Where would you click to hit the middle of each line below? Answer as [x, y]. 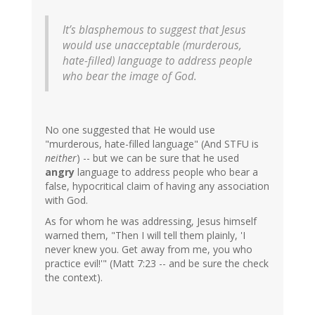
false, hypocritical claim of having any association [157, 186]
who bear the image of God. [130, 77]
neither [61, 158]
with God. [66, 200]
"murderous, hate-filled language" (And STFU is [152, 144]
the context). [74, 278]
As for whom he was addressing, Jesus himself [151, 221]
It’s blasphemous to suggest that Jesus [154, 30]
